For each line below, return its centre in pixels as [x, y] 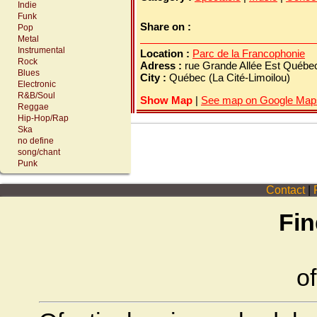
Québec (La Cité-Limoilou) [230, 77]
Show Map [166, 100]
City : [155, 77]
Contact [285, 190]
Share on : [167, 27]
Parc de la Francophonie [249, 53]
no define [36, 141]
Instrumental [41, 50]
